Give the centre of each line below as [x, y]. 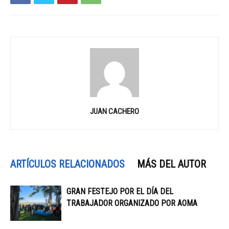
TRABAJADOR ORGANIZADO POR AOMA [132, 203]
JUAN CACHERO [114, 111]
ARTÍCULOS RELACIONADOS [67, 164]
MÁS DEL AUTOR [171, 164]
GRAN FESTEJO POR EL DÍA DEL [120, 191]
